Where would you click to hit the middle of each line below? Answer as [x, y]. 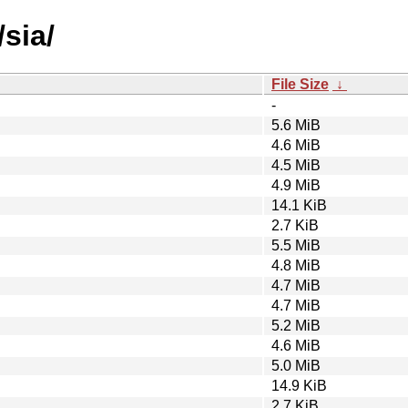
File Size [300, 84]
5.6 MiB [296, 125]
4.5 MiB [296, 165]
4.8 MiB [296, 265]
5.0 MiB [296, 365]
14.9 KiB [299, 385]
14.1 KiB [299, 205]
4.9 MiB [296, 185]
